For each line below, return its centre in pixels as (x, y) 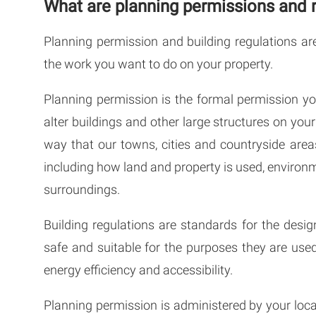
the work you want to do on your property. (158, 63)
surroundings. (82, 189)
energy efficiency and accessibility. (138, 269)
